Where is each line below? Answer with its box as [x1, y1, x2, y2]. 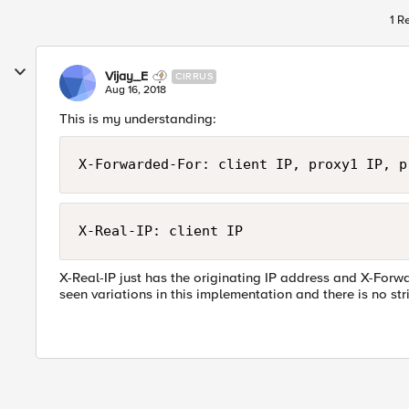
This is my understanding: [59, 110, 216, 127]
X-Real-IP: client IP [79, 223, 243, 239]
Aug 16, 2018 [105, 83, 166, 97]
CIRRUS [175, 70, 213, 82]
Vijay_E [105, 68, 148, 84]
